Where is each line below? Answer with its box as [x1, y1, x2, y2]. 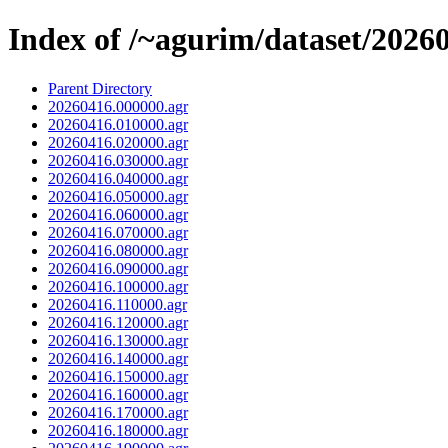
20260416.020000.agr [48, 133, 188, 151]
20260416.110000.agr [48, 295, 187, 313]
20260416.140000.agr [48, 349, 188, 367]
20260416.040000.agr [48, 169, 188, 187]
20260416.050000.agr [48, 187, 188, 205]
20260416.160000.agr [48, 385, 188, 403]
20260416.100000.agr [48, 277, 188, 295]
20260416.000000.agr [48, 97, 188, 115]
